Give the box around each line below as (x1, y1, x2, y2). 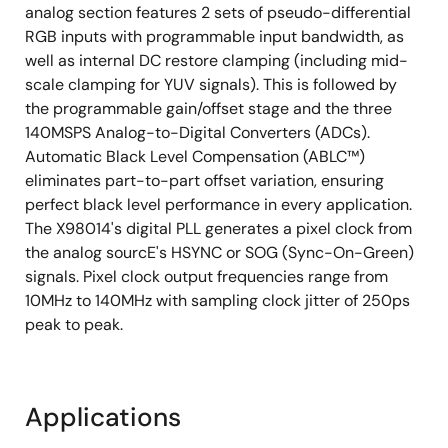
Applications (25, 400, 181, 435)
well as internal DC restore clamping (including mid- (25, 50, 408, 72)
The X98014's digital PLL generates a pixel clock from (25, 218, 412, 240)
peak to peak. (25, 314, 123, 336)
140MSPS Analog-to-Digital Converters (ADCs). (25, 122, 370, 144)
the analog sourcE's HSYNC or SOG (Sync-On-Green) (25, 242, 414, 264)
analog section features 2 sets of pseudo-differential (25, 2, 411, 24)
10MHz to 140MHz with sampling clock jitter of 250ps (25, 290, 410, 312)
